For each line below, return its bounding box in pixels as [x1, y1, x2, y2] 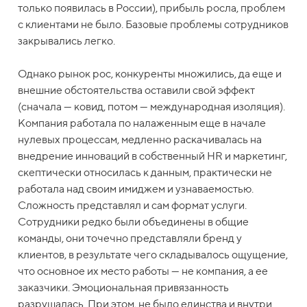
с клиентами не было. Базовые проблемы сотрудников [18, 18, 289, 32]
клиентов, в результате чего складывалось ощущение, [18, 248, 288, 262]
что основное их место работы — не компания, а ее [18, 265, 269, 278]
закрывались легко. [18, 34, 116, 48]
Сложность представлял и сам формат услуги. [18, 199, 247, 212]
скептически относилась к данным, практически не [18, 166, 273, 180]
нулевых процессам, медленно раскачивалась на [18, 133, 262, 147]
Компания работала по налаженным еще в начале [18, 116, 267, 130]
